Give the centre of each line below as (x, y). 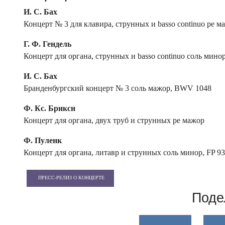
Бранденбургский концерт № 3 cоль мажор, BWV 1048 (118, 88)
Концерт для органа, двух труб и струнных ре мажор (114, 121)
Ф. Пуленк (43, 141)
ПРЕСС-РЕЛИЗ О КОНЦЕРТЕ (72, 178)
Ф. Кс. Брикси (49, 108)
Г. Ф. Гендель (47, 44)
